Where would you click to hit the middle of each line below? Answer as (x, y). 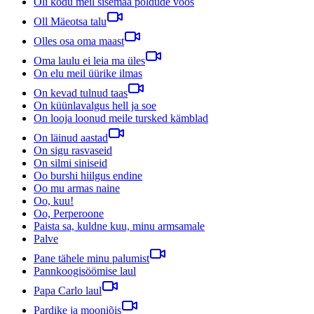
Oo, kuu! (54, 200)
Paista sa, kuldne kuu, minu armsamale (119, 226)
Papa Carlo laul (68, 290)
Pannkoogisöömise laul (85, 271)
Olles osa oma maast (79, 41)
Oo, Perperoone (69, 213)
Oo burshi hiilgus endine (88, 175)
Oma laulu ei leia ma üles (89, 60)
